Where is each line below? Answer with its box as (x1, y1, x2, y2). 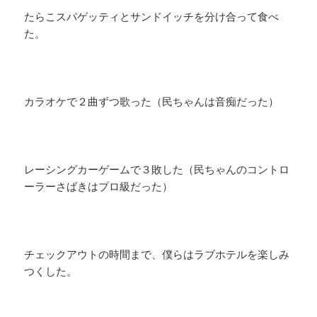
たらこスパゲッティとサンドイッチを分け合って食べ (24, 9, 279, 24)
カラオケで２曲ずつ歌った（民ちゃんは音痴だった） (24, 94, 279, 109)
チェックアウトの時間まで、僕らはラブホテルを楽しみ (24, 247, 290, 262)
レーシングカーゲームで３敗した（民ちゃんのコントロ (24, 162, 290, 177)
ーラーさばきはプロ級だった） (24, 179, 173, 194)
